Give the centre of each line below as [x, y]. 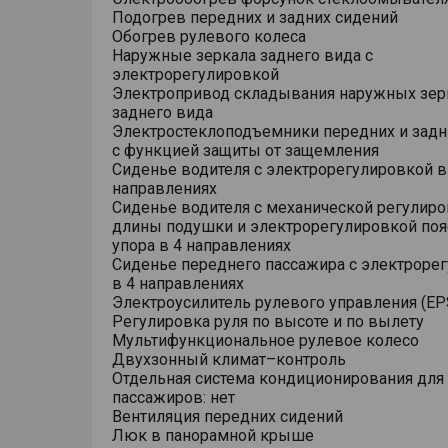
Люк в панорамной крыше [213, 435]
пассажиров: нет [173, 397]
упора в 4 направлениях [201, 245]
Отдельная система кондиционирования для [278, 378]
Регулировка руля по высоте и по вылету [268, 321]
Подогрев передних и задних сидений [255, 17]
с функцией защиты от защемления [245, 150]
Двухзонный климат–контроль [229, 359]
